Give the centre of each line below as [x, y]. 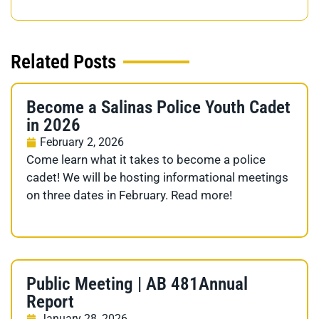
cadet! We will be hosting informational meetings [157, 177]
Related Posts [63, 62]
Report [50, 301]
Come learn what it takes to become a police [146, 159]
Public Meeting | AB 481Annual [137, 283]
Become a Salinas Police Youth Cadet [158, 107]
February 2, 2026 [82, 142]
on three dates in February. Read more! [129, 195]
